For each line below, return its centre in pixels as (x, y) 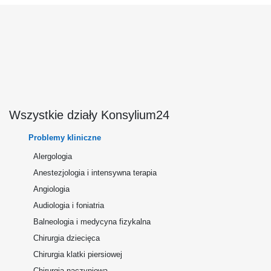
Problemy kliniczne (65, 138)
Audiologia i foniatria (69, 205)
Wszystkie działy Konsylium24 (89, 115)
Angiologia (51, 189)
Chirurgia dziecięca (67, 238)
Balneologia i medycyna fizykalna (92, 222)
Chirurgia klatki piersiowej (78, 254)
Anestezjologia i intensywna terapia (95, 173)
